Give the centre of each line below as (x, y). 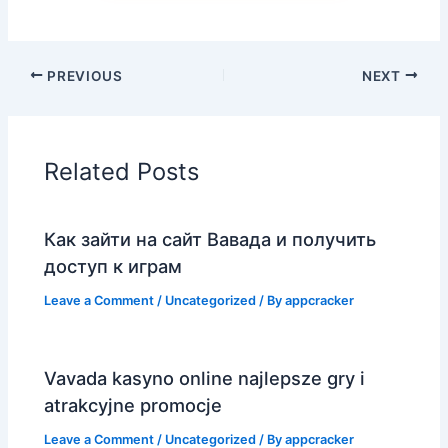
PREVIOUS (83, 75)
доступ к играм (113, 266)
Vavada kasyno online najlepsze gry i (205, 378)
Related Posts (122, 171)
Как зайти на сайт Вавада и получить (210, 239)
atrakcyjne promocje (133, 405)
